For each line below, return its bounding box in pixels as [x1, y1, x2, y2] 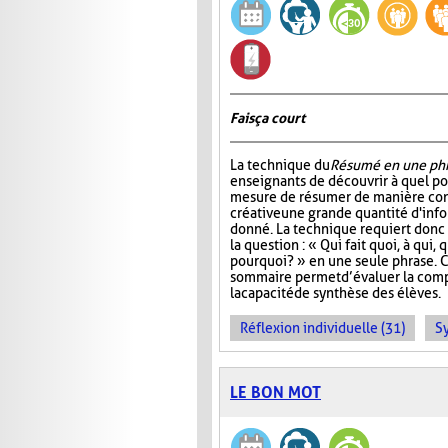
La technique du [230, 157, 330, 174]
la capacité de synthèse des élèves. [230, 285, 441, 302]
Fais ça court [230, 110, 305, 127]
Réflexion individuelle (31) [240, 320, 405, 337]
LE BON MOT [230, 383, 321, 403]
